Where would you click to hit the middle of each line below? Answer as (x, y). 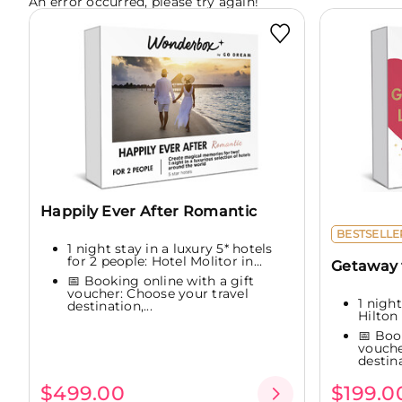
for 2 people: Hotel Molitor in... (165, 262)
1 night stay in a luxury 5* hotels (170, 249)
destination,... (110, 306)
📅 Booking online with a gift (161, 280)
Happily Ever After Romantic (149, 211)
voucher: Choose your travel (158, 293)
